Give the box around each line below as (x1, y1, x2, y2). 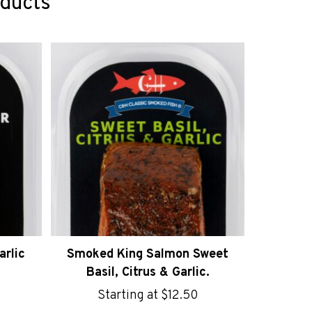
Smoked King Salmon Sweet (67, 246, 229, 263)
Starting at (97, 287, 162, 304)
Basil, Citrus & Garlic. (86, 264, 210, 281)
